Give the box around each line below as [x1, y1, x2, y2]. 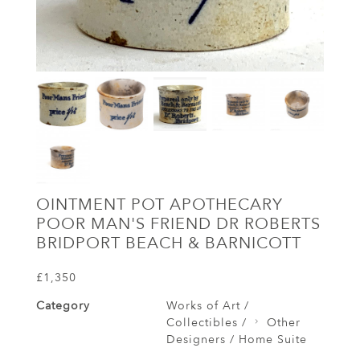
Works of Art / [166, 298, 249, 314]
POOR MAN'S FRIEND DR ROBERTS [36, 213, 321, 235]
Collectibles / [166, 315, 247, 331]
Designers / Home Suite [166, 332, 307, 348]
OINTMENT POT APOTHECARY [36, 194, 283, 216]
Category [36, 298, 90, 314]
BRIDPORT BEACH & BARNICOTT [36, 232, 301, 255]
